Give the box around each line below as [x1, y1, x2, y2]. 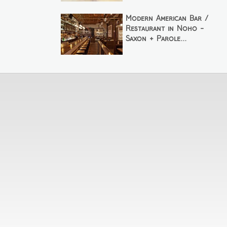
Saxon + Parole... [125, 35, 186, 43]
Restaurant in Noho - [125, 25, 204, 32]
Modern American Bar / [125, 15, 208, 22]
